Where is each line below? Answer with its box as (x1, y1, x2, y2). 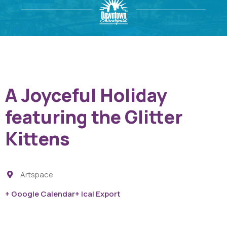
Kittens (5, 126, 70, 151)
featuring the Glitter (5, 104, 182, 129)
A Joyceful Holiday (5, 83, 167, 107)
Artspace (20, 169, 53, 180)
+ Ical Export (75, 188, 121, 199)
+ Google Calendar (5, 188, 75, 199)
